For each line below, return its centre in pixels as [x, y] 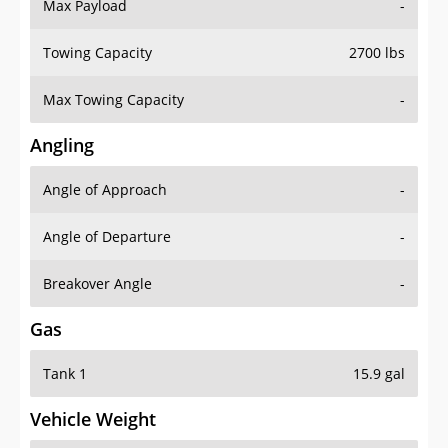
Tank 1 [65, 374]
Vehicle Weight [93, 419]
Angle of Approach [105, 190]
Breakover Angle [97, 284]
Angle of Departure [107, 237]
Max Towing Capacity [113, 100]
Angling [62, 145]
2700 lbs [377, 53]
